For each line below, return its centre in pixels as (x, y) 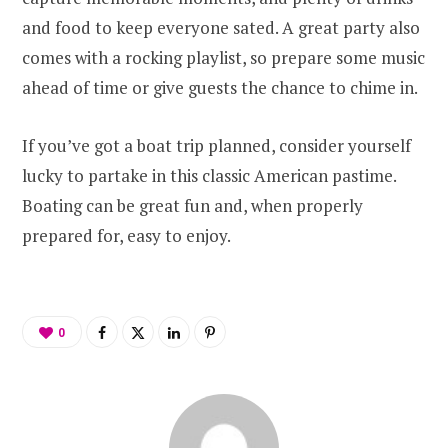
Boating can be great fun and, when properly (192, 206)
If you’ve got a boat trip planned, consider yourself (216, 146)
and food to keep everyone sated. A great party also (221, 28)
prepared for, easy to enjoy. (126, 236)
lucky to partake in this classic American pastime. (209, 176)
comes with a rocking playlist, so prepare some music (223, 58)
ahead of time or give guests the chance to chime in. (220, 88)
